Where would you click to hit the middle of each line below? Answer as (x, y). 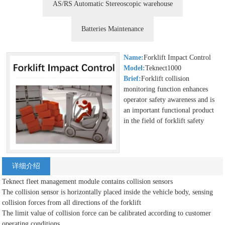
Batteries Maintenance (113, 29)
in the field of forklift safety (164, 121)
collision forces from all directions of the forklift (72, 203)
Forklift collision (165, 79)
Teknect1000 (163, 68)
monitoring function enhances (166, 89)
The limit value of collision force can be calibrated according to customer (107, 213)
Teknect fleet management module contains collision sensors (88, 182)
